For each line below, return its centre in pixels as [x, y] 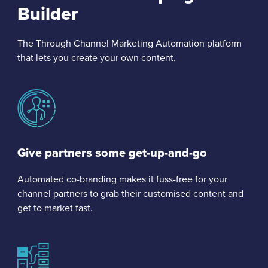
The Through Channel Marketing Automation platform [130, 44]
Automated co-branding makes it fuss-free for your [122, 179]
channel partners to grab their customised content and [130, 194]
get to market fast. [55, 208]
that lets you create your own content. [97, 58]
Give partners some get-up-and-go [112, 152]
